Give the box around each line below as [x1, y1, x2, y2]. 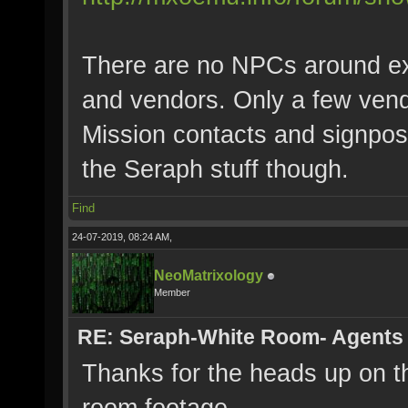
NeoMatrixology [154, 268, 263, 283]
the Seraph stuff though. [82, 155, 349, 183]
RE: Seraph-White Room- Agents [77, 325, 403, 349]
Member [154, 287, 190, 298]
